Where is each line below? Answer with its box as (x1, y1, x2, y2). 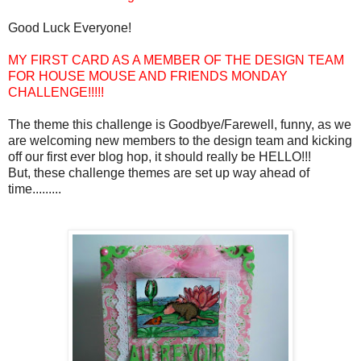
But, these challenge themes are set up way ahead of (8, 165, 309, 180)
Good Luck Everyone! (8, 20, 131, 35)
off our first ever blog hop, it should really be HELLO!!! (8, 149, 311, 164)
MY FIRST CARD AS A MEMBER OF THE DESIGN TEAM (8, 52, 344, 67)
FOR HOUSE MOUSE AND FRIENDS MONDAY (8, 68, 288, 83)
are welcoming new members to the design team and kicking (8, 133, 352, 147)
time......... (8, 181, 61, 196)
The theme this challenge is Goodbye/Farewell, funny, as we (8, 117, 351, 131)
